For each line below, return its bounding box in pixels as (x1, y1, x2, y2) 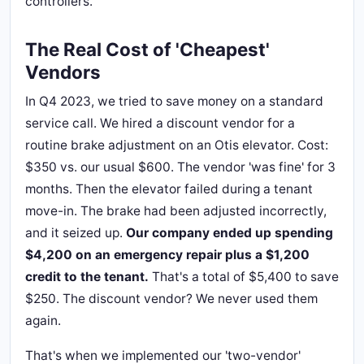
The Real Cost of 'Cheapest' (25, 38, 270, 60)
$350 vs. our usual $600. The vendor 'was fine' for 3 (25, 159, 336, 175)
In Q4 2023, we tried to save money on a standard (25, 93, 323, 109)
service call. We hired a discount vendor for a (25, 115, 295, 131)
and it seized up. (25, 225, 126, 240)
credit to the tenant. (25, 269, 149, 284)
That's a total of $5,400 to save (149, 269, 339, 284)
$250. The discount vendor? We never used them (25, 291, 318, 306)
